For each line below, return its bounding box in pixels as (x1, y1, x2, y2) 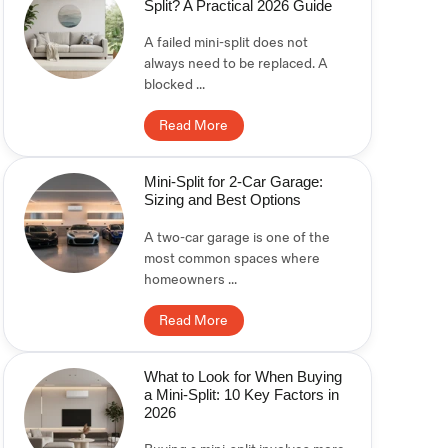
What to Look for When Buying (143, 367, 342, 385)
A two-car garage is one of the (143, 228, 330, 246)
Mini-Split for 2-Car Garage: (143, 173, 323, 191)
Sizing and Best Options (143, 191, 301, 209)
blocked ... (143, 76, 205, 94)
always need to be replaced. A (143, 55, 328, 73)
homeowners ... (143, 270, 237, 288)
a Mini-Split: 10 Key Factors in (143, 385, 339, 403)
